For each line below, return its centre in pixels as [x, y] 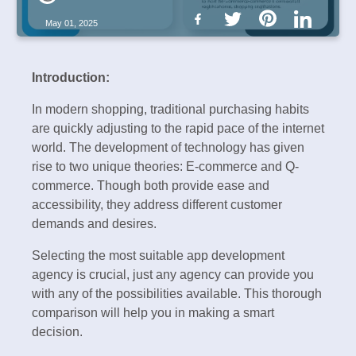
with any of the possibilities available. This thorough [177, 293]
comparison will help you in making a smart [153, 312]
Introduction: [71, 77]
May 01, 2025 [72, 23]
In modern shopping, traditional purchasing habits [170, 109]
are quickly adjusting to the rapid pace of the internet [178, 128]
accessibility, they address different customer [157, 204]
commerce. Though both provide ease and [151, 185]
